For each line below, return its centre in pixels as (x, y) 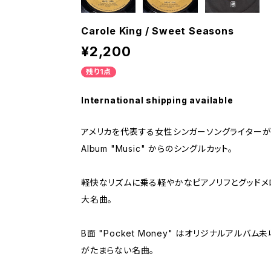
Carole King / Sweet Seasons (158, 31)
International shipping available (157, 100)
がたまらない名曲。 (118, 250)
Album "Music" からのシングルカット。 (157, 148)
